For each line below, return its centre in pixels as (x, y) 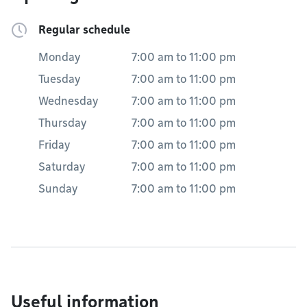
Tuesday (59, 79)
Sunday (58, 189)
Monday (59, 57)
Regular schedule (84, 30)
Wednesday (68, 101)
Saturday (62, 167)
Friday (54, 145)
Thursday (62, 123)
